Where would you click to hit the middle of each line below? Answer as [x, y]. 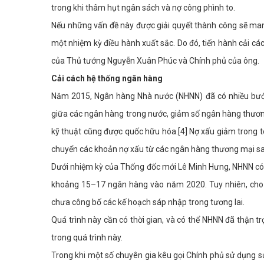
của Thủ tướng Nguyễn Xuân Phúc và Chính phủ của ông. [155, 61]
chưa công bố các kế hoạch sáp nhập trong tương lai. [148, 202]
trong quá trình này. [87, 238]
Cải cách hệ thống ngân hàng [107, 79]
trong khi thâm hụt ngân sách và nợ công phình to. [143, 8]
